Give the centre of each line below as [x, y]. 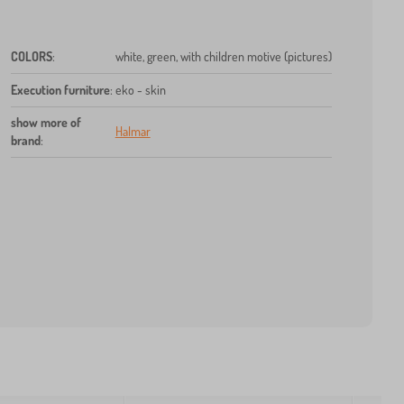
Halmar [133, 131]
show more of [46, 122]
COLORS [31, 56]
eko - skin [140, 89]
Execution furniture [60, 89]
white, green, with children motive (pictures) [223, 56]
